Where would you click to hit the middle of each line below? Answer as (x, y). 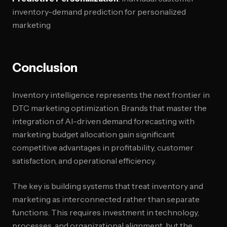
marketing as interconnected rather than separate (106, 199)
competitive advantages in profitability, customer (103, 147)
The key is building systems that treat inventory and (108, 186)
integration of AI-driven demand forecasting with (103, 121)
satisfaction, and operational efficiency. (84, 161)
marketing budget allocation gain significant (93, 134)
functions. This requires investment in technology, (106, 212)
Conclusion (45, 68)
